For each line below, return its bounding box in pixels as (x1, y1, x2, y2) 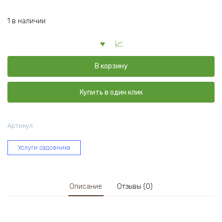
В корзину (94, 62, 128, 71)
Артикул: (7, 121, 34, 129)
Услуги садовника (18, 143, 70, 151)
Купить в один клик (79, 88, 143, 97)
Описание (69, 182, 103, 191)
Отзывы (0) (116, 182, 153, 191)
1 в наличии (7, 17, 46, 26)
